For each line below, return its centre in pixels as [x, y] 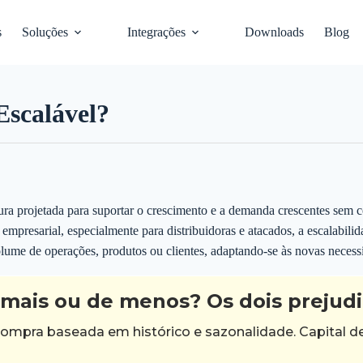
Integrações [157, 32]
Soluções [45, 32]
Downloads [275, 32]
